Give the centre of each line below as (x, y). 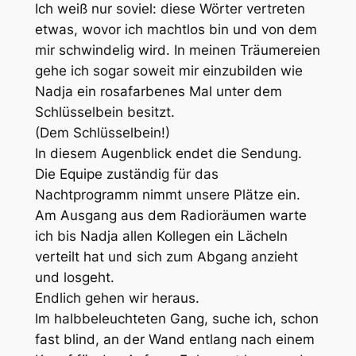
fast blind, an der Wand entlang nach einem (174, 339)
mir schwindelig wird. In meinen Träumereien (177, 50)
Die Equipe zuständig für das (126, 174)
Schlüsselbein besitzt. (104, 112)
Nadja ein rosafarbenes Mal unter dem (158, 91)
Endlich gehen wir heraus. (117, 298)
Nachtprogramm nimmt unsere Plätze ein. (167, 194)
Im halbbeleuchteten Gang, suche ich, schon (176, 318)
